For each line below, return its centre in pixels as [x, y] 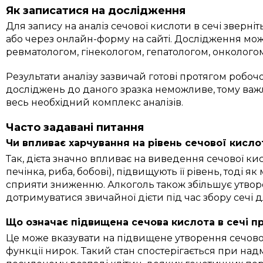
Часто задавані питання [75, 127]
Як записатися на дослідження [96, 10]
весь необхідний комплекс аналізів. [95, 102]
